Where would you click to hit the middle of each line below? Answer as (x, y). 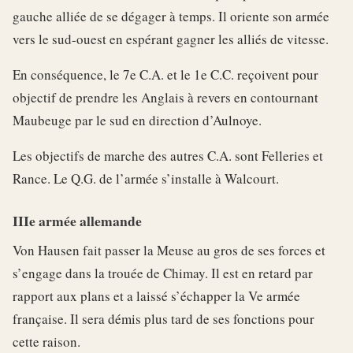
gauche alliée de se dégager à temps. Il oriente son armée (171, 17)
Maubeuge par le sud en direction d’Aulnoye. (137, 121)
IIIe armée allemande (77, 221)
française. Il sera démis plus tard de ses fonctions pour (163, 319)
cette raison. (46, 342)
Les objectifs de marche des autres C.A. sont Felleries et (168, 156)
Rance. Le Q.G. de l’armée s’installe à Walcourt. (146, 179)
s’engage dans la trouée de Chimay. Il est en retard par (163, 273)
